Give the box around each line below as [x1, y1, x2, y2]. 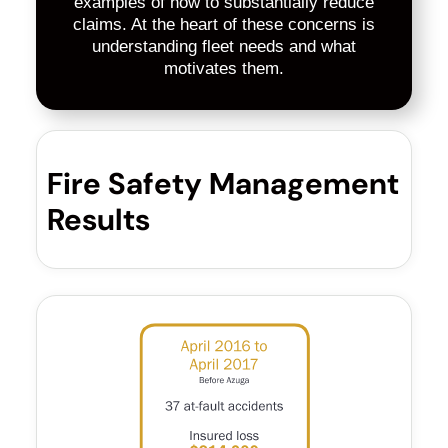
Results [46, 199, 150, 239]
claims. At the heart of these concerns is [73, 14, 375, 34]
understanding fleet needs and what [92, 36, 356, 56]
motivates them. [164, 58, 284, 78]
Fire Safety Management [46, 163, 399, 203]
